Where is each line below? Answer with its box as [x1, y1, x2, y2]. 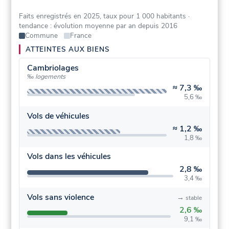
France [70, 31, 91, 41]
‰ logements [27, 72, 65, 81]
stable [186, 193, 202, 202]
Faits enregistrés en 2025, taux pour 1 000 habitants [19, 11, 187, 21]
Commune [25, 31, 58, 41]
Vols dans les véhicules [27, 151, 111, 163]
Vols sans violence [27, 191, 94, 203]
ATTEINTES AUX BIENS [26, 44, 110, 55]
